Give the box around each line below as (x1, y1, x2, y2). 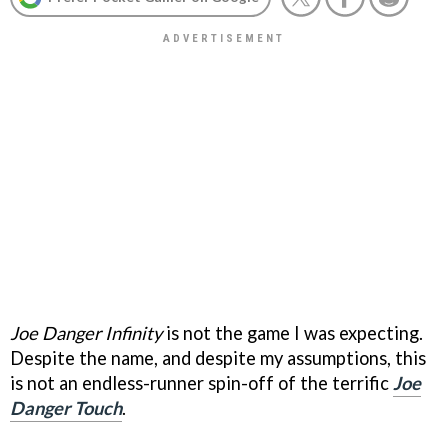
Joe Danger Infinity (10, 321, 162, 344)
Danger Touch (10, 396, 122, 419)
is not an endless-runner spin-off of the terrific (10, 371, 393, 394)
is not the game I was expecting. (162, 321, 423, 344)
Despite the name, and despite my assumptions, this (10, 346, 426, 369)
